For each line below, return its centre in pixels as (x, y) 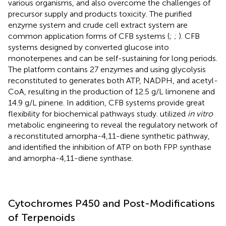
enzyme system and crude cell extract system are (98, 25)
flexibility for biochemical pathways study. (84, 114)
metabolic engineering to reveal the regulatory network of (113, 125)
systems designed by (46, 47)
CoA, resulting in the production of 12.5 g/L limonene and (111, 92)
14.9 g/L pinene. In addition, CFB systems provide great (106, 103)
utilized (174, 114)
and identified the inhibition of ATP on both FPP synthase (110, 147)
